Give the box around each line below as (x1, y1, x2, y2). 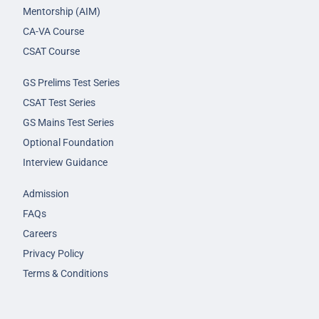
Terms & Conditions (23, 268, 108, 279)
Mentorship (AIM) (23, 6, 100, 17)
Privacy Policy (23, 248, 84, 259)
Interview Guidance (23, 157, 108, 168)
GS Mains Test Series (23, 117, 114, 128)
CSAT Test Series (23, 97, 95, 108)
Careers (23, 228, 57, 239)
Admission (23, 188, 69, 199)
